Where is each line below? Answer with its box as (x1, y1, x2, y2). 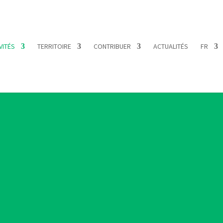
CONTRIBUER (94, 42, 131, 51)
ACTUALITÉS (153, 42, 188, 51)
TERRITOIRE (37, 42, 71, 51)
